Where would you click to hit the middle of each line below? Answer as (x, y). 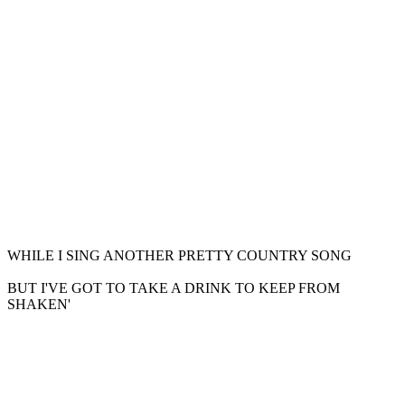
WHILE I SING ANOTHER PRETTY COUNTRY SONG (179, 255)
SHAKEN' (39, 304)
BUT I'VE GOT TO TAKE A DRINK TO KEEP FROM (174, 287)
